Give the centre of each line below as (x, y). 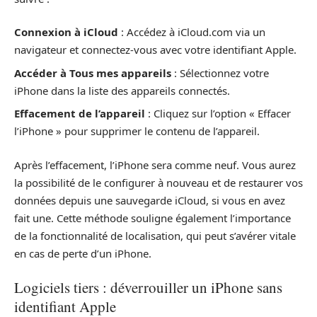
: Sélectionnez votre (220, 73)
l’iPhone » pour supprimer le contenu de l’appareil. (137, 131)
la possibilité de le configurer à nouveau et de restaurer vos (158, 182)
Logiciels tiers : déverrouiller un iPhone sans (148, 287)
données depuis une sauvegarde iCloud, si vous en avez (150, 200)
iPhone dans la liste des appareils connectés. (122, 90)
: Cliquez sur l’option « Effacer (218, 113)
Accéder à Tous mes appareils (93, 73)
